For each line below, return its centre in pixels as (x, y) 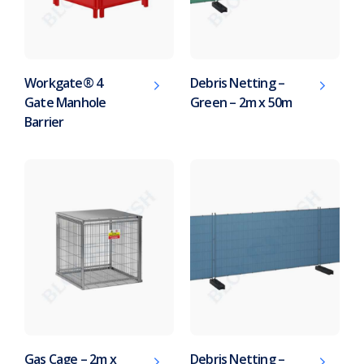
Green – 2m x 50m (241, 102)
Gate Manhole (65, 102)
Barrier (44, 121)
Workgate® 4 (64, 82)
